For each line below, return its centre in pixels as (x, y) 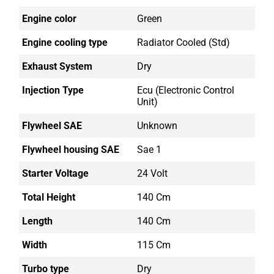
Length (38, 221)
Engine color (50, 19)
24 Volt (152, 174)
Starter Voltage (56, 174)
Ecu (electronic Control (186, 91)
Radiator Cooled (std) (183, 43)
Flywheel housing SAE (71, 150)
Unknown (157, 126)
